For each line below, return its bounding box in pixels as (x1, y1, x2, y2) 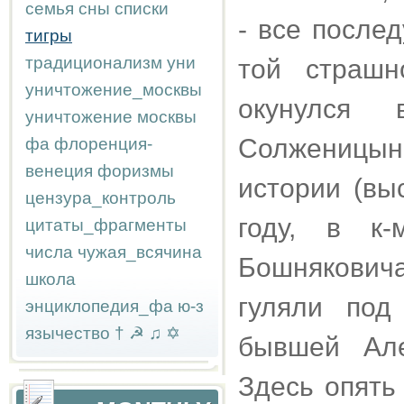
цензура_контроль (25, 188, 176, 207)
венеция (25, 161, 93, 180)
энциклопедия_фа (25, 297, 173, 316)
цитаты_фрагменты (25, 216, 187, 234)
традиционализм (25, 53, 162, 72)
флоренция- (54, 134, 152, 153)
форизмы (97, 161, 174, 180)
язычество (25, 324, 110, 343)
